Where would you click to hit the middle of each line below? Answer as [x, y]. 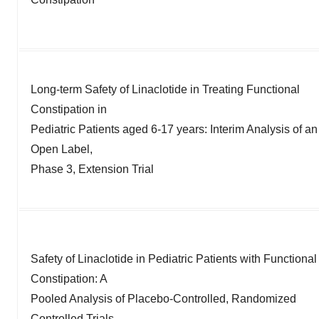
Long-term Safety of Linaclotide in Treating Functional [165, 89]
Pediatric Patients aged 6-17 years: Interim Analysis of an [174, 129]
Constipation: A [69, 278]
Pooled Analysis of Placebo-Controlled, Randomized [163, 298]
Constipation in [69, 109]
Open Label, [62, 149]
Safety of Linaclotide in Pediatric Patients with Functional [174, 258]
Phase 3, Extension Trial [92, 169]
